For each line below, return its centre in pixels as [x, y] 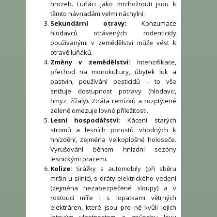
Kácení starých [148, 120]
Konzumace [151, 23]
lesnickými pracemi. [79, 159]
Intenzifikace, [154, 62]
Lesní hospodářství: [85, 120]
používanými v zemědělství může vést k [113, 43]
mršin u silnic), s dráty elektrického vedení [113, 178]
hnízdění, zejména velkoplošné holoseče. [113, 140]
